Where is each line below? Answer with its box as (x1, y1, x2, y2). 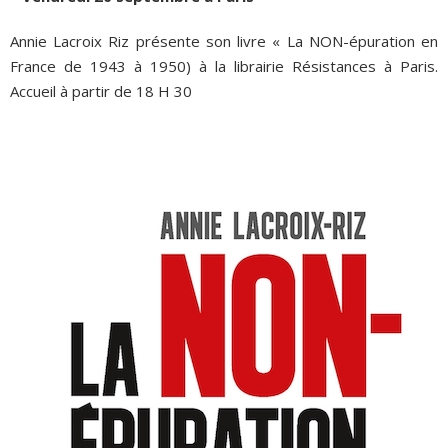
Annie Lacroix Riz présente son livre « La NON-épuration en (10, 31, 438, 52)
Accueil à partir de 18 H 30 (10, 81, 192, 102)
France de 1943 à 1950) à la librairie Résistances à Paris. (10, 56, 438, 77)
